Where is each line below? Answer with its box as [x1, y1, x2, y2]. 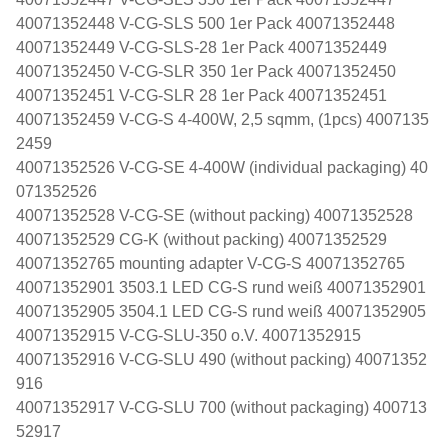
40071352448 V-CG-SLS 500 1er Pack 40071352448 [16, 14, 395, 32]
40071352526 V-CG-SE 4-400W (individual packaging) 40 [16, 158, 428, 176]
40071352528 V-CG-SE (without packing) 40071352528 [16, 206, 413, 224]
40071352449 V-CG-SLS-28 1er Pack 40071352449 [16, 38, 387, 56]
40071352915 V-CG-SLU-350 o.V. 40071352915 [16, 326, 361, 344]
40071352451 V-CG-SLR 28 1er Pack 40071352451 [16, 86, 387, 104]
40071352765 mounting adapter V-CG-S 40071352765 [16, 254, 405, 272]
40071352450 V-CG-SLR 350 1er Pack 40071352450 [16, 62, 396, 80]
